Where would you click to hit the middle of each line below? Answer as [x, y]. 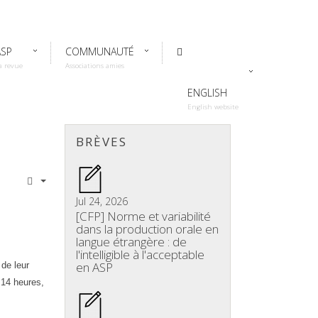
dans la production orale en [147, 229]
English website [213, 106]
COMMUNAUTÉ [100, 51]
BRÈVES [102, 142]
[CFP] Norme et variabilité [143, 216]
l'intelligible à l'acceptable [140, 254]
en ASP [94, 267]
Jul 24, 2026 [102, 201]
